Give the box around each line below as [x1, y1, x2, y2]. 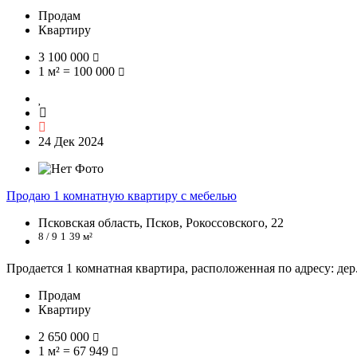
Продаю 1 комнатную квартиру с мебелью [6, 189, 237, 203]
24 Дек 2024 [38, 135, 104, 149]
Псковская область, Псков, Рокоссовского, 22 [38, 216, 284, 230]
